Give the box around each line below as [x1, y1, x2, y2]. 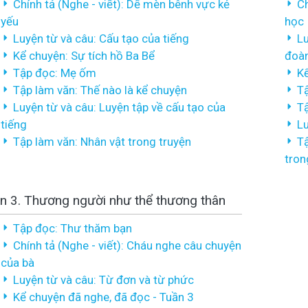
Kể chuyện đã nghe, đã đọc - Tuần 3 [13, 290, 194, 304]
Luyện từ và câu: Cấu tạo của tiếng [13, 32, 189, 45]
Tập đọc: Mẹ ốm [13, 66, 96, 80]
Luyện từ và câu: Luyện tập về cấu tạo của [13, 100, 225, 114]
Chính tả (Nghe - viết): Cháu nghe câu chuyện [13, 239, 241, 252]
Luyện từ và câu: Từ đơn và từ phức [13, 273, 194, 287]
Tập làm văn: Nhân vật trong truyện [13, 135, 191, 148]
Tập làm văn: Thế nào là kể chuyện [13, 83, 187, 97]
